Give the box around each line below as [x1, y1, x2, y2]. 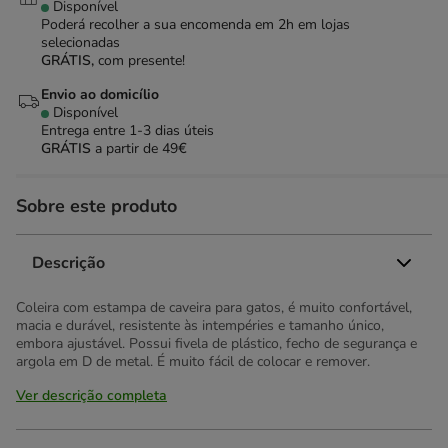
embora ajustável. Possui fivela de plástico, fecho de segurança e [16, 334, 417, 353]
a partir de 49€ [95, 139, 187, 158]
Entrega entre [41, 121, 129, 140]
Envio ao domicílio [41, 85, 159, 104]
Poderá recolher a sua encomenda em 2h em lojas [41, 15, 350, 34]
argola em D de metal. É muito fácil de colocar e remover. [16, 352, 370, 371]
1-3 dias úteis [129, 121, 214, 140]
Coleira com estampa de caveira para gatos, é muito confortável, [16, 298, 412, 317]
